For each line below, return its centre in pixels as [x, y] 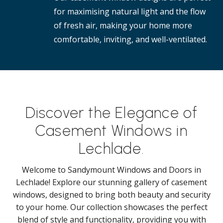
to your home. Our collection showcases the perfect [111, 207]
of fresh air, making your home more [123, 25]
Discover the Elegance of [111, 113]
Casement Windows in [111, 131]
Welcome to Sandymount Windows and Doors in [111, 170]
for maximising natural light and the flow [130, 11]
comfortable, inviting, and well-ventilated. [130, 39]
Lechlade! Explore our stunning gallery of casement [111, 182]
